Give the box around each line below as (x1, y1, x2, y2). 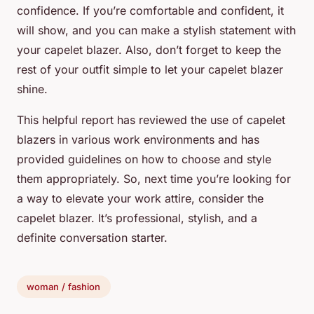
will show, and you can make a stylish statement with (17, 23, 296, 38)
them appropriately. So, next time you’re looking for (17, 172, 291, 186)
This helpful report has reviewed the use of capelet (17, 113, 285, 128)
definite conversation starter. (17, 231, 168, 245)
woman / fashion (27, 281, 101, 293)
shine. (17, 82, 48, 97)
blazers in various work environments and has (17, 132, 259, 147)
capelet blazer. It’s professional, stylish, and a (17, 211, 257, 226)
